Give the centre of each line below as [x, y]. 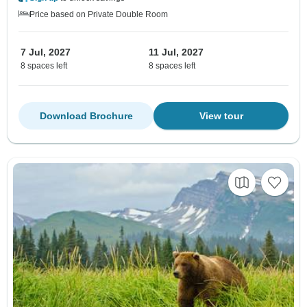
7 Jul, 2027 [46, 52]
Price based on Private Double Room [99, 15]
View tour [221, 116]
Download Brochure [86, 116]
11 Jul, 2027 [176, 52]
